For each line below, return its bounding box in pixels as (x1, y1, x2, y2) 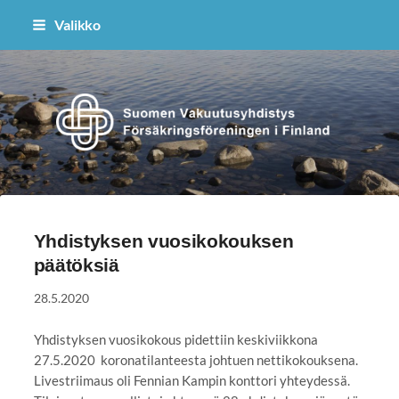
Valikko (53, 16, 102, 33)
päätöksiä (33, 254, 119, 275)
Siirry (9, 11, 41, 27)
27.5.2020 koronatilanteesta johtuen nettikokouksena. (33, 351, 358, 368)
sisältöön (9, 52, 62, 68)
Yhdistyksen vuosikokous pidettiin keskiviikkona (33, 330, 318, 347)
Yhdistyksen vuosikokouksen (33, 230, 294, 251)
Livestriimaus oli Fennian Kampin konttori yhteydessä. (33, 371, 350, 388)
